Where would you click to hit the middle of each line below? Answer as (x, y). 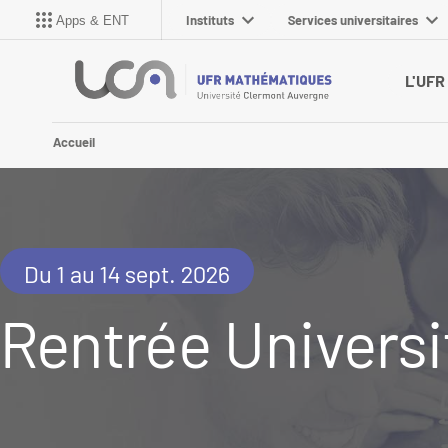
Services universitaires (353, 20)
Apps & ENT (92, 20)
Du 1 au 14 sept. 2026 (127, 274)
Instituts (210, 20)
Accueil (74, 142)
